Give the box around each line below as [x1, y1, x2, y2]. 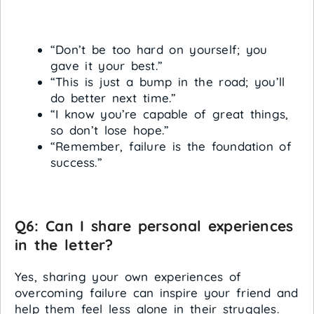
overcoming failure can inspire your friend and [15, 285, 299, 301]
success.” [50, 154, 102, 170]
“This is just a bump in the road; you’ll [50, 74, 285, 89]
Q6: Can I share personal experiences [15, 217, 294, 235]
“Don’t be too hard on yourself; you [50, 41, 268, 57]
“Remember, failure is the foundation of [50, 138, 292, 153]
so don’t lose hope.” [50, 122, 170, 137]
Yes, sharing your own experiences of [15, 269, 242, 285]
